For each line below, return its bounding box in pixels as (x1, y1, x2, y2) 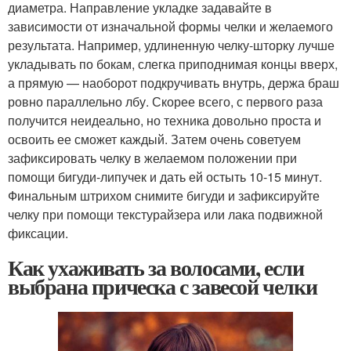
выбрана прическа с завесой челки (8, 270, 317, 302)
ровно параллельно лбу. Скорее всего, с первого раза (8, 92, 323, 110)
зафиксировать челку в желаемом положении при (8, 149, 297, 167)
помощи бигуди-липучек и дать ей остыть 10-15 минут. (8, 168, 322, 186)
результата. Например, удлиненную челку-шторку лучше (8, 36, 335, 54)
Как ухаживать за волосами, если (8, 251, 304, 284)
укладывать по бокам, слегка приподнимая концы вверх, (8, 55, 338, 73)
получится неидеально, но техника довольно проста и (8, 111, 321, 129)
